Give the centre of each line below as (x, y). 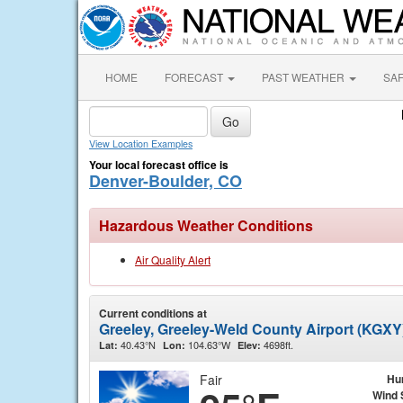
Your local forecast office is (159, 165)
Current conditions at (153, 313)
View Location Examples (141, 143)
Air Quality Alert (173, 260)
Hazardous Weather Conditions (206, 225)
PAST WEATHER (304, 77)
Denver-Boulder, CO (166, 181)
